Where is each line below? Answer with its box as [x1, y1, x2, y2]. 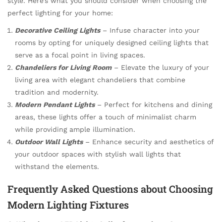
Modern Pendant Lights [15, 100, 95, 109]
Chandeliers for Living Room [15, 63, 111, 71]
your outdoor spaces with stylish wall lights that [15, 150, 181, 158]
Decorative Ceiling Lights [15, 26, 100, 34]
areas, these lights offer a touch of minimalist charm [15, 112, 196, 121]
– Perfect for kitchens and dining [95, 100, 212, 109]
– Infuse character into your [100, 26, 200, 34]
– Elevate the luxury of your [111, 63, 209, 71]
